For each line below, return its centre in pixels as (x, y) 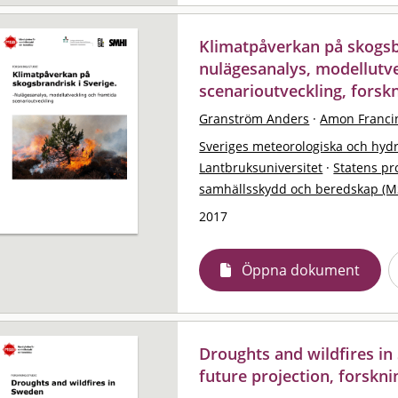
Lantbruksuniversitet (261, 167)
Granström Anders (255, 118)
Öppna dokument (301, 270)
